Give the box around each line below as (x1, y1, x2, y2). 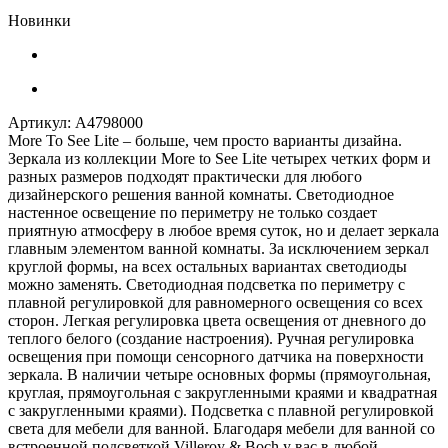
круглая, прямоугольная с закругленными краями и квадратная (8, 383, 437, 401)
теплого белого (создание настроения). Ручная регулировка (8, 329, 414, 347)
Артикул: (8, 113, 71, 131)
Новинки (8, 11, 71, 29)
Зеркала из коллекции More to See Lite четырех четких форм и (8, 149, 431, 167)
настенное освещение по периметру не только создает (8, 203, 377, 221)
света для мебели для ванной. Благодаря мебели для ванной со (8, 419, 435, 437)
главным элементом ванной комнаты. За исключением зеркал (8, 239, 429, 257)
